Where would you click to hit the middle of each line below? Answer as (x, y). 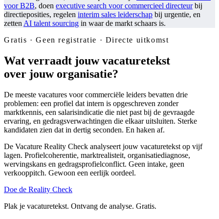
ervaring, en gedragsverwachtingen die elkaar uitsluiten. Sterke (100, 121)
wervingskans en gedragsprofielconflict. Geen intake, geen (94, 164)
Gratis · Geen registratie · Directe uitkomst (87, 40)
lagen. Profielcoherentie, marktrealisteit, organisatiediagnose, (97, 155)
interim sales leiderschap (115, 14)
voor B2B (19, 5)
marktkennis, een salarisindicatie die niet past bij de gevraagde (99, 112)
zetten (14, 23)
